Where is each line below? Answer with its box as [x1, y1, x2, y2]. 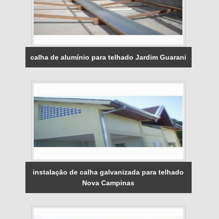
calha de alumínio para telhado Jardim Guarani [30, 53, 187, 62]
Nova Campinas [82, 179, 135, 187]
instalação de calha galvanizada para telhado [33, 168, 184, 176]
